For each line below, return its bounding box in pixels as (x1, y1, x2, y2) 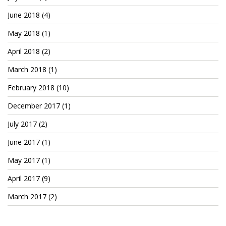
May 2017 (8, 155, 40, 165)
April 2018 (8, 46, 40, 56)
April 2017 (8, 173, 40, 183)
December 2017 (8, 100, 60, 110)
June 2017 (8, 137, 40, 147)
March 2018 (8, 64, 46, 74)
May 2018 (8, 28, 40, 38)
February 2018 (8, 82, 54, 92)
